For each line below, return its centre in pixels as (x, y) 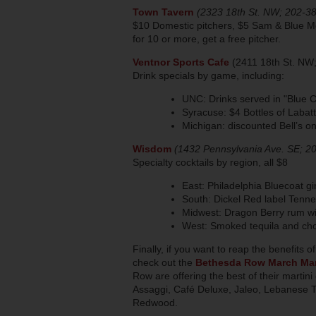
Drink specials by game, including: (208, 75)
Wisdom (152, 148)
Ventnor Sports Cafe (182, 62)
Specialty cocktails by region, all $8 (210, 162)
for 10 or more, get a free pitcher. (207, 38)
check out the (164, 262)
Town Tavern (163, 12)
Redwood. (155, 302)
